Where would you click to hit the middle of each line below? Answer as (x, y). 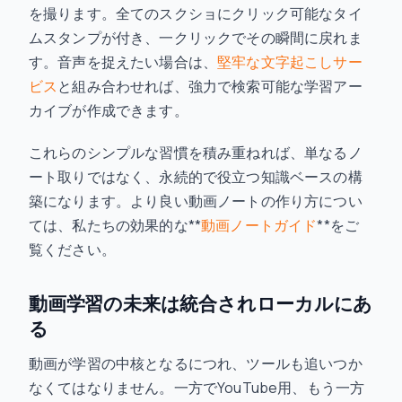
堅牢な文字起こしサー (290, 62)
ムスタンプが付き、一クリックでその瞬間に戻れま (196, 38)
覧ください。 (72, 250)
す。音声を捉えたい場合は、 (123, 62)
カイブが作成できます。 (109, 111)
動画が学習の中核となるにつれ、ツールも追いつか (196, 364)
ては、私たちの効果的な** (115, 226)
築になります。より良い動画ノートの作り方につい (196, 201)
